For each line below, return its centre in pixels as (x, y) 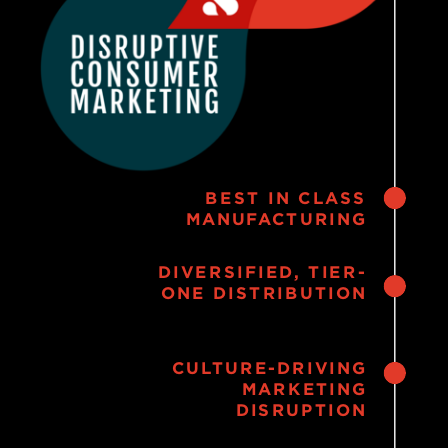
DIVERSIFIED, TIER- (262, 271)
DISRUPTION (301, 410)
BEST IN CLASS (286, 197)
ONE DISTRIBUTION (264, 292)
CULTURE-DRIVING (269, 368)
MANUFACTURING (276, 218)
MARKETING (304, 389)
